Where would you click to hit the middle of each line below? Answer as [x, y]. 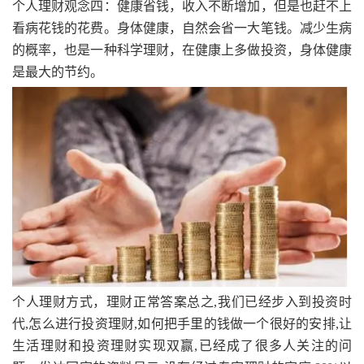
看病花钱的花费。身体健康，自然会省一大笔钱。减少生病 [182, 28]
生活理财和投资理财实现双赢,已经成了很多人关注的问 [182, 346]
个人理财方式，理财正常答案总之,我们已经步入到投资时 [182, 302]
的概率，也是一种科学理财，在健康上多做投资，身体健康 [182, 50]
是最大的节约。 [58, 71]
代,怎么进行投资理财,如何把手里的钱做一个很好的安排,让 [182, 324]
